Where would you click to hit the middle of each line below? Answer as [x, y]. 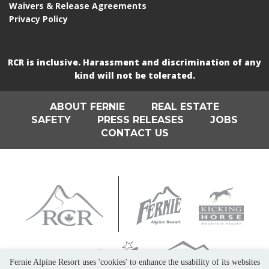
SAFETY [51, 120]
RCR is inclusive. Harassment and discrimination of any [134, 62]
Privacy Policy [38, 19]
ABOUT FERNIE [87, 107]
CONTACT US [134, 133]
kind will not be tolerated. [134, 76]
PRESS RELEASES [141, 120]
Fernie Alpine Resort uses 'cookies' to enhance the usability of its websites [134, 262]
